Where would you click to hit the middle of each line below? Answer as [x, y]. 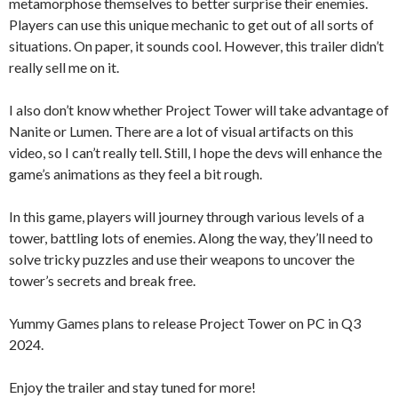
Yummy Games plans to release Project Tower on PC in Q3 [185, 322]
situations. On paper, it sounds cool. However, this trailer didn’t [196, 45]
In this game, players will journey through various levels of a [187, 216]
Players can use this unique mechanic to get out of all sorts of [191, 24]
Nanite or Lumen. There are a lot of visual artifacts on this [181, 131]
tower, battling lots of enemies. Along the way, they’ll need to [191, 237]
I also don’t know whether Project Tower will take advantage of [199, 109]
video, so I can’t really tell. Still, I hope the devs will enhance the [195, 152]
